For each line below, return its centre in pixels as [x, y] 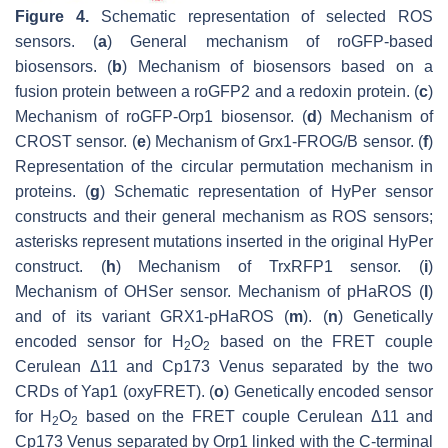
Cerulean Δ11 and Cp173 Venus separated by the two [224, 367]
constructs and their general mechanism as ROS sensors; [224, 217]
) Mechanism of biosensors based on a [278, 67]
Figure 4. [52, 17]
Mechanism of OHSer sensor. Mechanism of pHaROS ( [219, 292]
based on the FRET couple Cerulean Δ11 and [256, 417]
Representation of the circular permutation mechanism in [224, 167]
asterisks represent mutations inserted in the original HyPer [224, 242]
